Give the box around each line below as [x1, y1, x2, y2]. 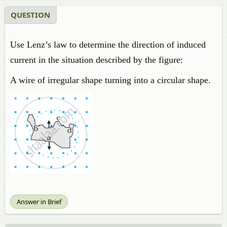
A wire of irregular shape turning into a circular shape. [10, 75, 211, 85]
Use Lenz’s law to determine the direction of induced [10, 40, 206, 50]
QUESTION [11, 10, 50, 20]
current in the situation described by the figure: [10, 55, 183, 65]
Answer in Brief [17, 197, 61, 206]
